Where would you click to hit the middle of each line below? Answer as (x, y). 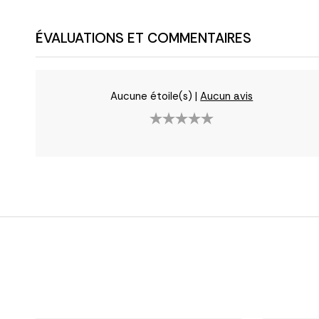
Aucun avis (227, 96)
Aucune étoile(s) (152, 96)
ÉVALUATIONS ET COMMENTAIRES (143, 38)
